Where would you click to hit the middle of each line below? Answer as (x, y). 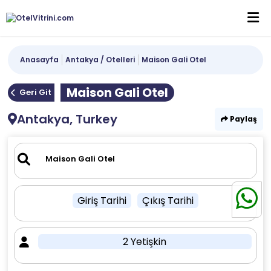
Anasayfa (40, 60)
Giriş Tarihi (102, 201)
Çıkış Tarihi (168, 201)
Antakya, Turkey (67, 119)
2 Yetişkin (145, 242)
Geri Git (36, 92)
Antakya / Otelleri (100, 60)
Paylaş (242, 119)
